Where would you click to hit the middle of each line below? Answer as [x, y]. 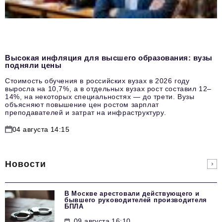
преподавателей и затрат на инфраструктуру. [86, 112]
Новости [26, 164]
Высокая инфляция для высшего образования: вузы [109, 57]
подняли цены [33, 65]
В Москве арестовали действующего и [132, 193]
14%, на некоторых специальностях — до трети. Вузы [100, 96]
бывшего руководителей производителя [136, 200]
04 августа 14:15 [41, 129]
